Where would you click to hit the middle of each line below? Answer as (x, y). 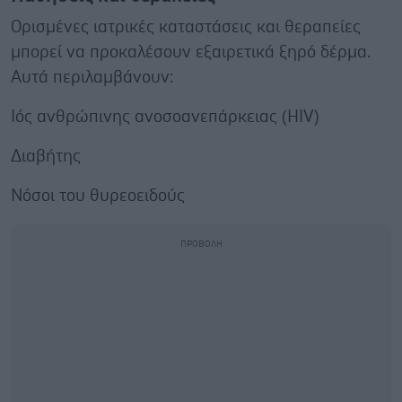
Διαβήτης (46, 156)
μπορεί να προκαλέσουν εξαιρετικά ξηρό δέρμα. (191, 52)
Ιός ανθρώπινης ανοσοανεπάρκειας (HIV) (165, 117)
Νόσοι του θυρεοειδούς (98, 196)
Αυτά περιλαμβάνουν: (92, 77)
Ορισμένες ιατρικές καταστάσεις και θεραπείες (186, 27)
